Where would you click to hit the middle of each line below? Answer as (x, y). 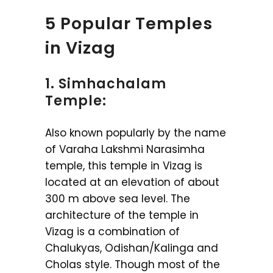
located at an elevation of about (132, 182)
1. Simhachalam (106, 84)
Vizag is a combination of (112, 232)
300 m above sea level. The (118, 199)
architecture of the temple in (122, 215)
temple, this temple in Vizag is (124, 166)
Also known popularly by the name (136, 133)
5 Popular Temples (129, 23)
